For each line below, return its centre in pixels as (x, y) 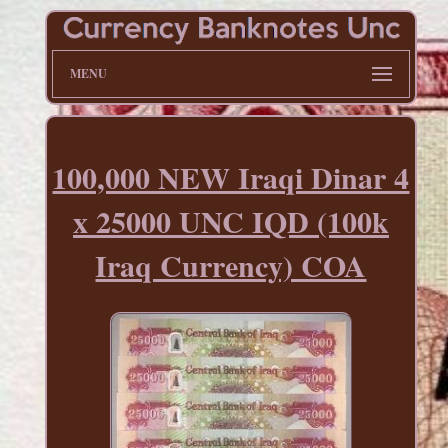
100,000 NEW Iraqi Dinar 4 (231, 177)
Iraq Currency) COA (231, 265)
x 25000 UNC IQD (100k (230, 221)
